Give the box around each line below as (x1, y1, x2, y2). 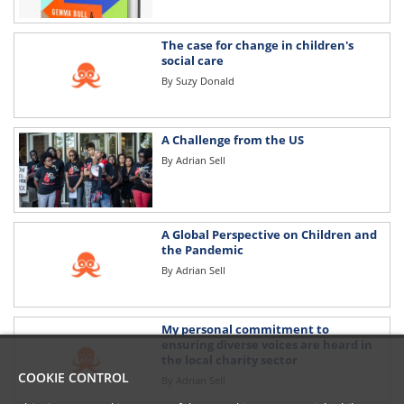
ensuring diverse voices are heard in (161, 336, 372, 353)
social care (161, 51, 224, 69)
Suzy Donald (175, 73, 234, 87)
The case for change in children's (161, 36, 353, 53)
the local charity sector (161, 352, 298, 369)
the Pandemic (161, 242, 243, 259)
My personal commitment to (161, 321, 329, 338)
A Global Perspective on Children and (161, 226, 377, 243)
